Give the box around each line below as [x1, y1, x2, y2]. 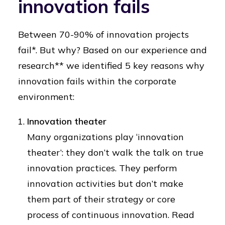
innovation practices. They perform [27, 162, 177, 174]
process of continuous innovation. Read [27, 209, 194, 220]
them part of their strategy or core [27, 193, 175, 205]
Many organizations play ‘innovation [27, 131, 184, 143]
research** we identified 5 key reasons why [18, 60, 204, 71]
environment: [18, 91, 74, 102]
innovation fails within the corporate [18, 75, 176, 87]
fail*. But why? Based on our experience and [18, 44, 207, 56]
